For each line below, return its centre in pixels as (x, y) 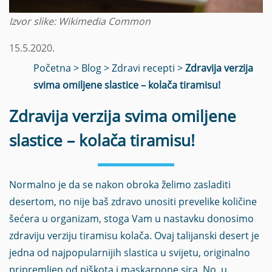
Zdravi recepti (143, 68)
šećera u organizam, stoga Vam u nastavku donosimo (131, 218)
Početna (52, 68)
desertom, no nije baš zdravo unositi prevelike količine (133, 201)
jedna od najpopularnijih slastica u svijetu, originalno (130, 252)
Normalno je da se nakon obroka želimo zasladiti (120, 184)
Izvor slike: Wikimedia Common (80, 21)
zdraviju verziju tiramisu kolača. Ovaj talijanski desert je (134, 235)
